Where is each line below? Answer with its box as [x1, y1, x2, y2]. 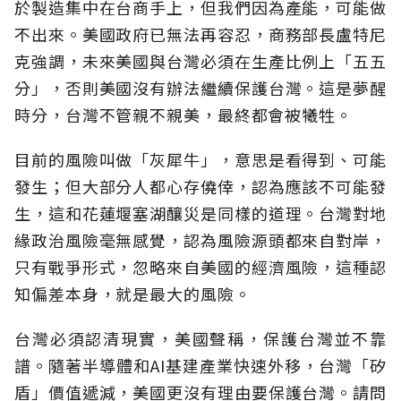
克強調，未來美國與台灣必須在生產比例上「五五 [14, 49, 387, 73]
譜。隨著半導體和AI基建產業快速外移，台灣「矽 [14, 354, 387, 378]
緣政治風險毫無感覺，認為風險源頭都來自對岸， [14, 228, 387, 252]
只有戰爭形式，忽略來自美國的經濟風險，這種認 [14, 255, 387, 279]
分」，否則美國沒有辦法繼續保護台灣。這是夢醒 [14, 76, 387, 100]
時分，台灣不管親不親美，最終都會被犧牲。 [14, 103, 353, 127]
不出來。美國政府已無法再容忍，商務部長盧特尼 [14, 22, 387, 47]
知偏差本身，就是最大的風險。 [14, 282, 252, 306]
